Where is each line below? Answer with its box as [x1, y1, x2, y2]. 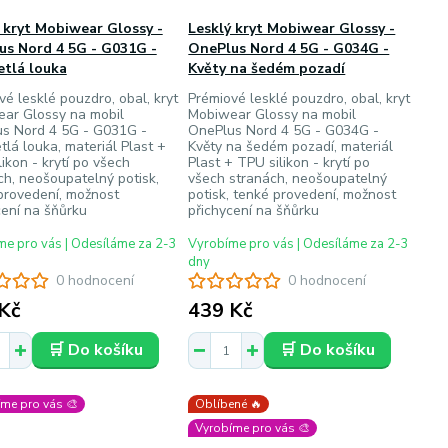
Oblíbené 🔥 [195, 396, 263, 412]
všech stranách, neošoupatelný [188, 169, 388, 188]
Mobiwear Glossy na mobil [188, 105, 357, 124]
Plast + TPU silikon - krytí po [188, 153, 371, 172]
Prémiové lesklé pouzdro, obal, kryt [188, 89, 411, 108]
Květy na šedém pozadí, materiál [188, 137, 394, 156]
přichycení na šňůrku [188, 201, 320, 220]
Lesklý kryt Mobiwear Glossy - [188, 19, 396, 38]
